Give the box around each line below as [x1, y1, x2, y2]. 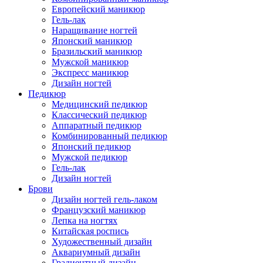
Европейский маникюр [52, 4, 145, 15]
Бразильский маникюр [52, 46, 142, 57]
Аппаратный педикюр [52, 120, 141, 131]
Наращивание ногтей [52, 25, 137, 36]
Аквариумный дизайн [52, 247, 140, 258]
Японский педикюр [52, 141, 131, 152]
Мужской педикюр [52, 152, 127, 163]
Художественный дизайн [52, 237, 152, 247]
